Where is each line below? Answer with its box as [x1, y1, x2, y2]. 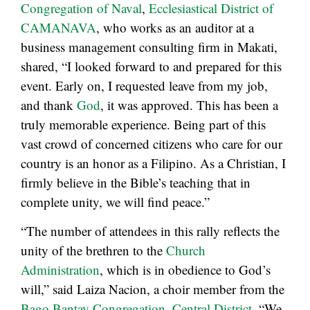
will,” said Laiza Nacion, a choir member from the [21, 280, 284, 298]
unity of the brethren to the [21, 241, 166, 259]
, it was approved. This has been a [100, 95, 278, 113]
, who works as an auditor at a [96, 18, 254, 36]
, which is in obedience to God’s [100, 261, 271, 279]
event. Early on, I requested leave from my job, [21, 76, 268, 94]
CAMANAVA [21, 18, 96, 36]
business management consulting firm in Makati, [21, 37, 277, 55]
